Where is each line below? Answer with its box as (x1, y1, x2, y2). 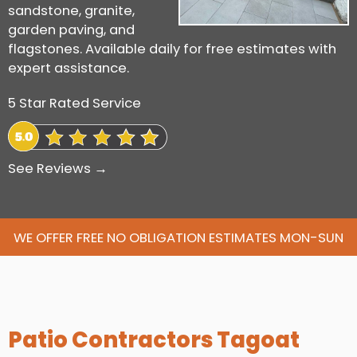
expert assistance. (8, 58, 129, 77)
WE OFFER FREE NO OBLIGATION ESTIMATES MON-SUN (14, 229, 343, 248)
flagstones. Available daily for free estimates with (8, 39, 336, 58)
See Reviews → (8, 159, 108, 178)
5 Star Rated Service (8, 93, 141, 112)
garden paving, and (8, 20, 135, 39)
